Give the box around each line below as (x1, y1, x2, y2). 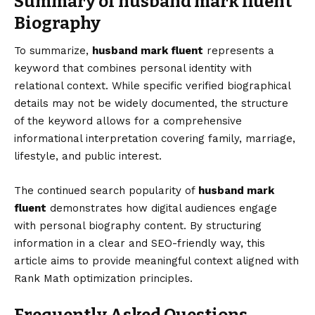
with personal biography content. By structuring (14, 219, 262, 233)
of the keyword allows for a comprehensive (14, 115, 242, 128)
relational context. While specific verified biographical (14, 79, 290, 93)
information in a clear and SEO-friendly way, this (14, 237, 265, 250)
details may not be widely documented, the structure (14, 97, 288, 110)
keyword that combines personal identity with (14, 62, 252, 75)
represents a (203, 44, 274, 58)
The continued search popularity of (14, 184, 198, 198)
